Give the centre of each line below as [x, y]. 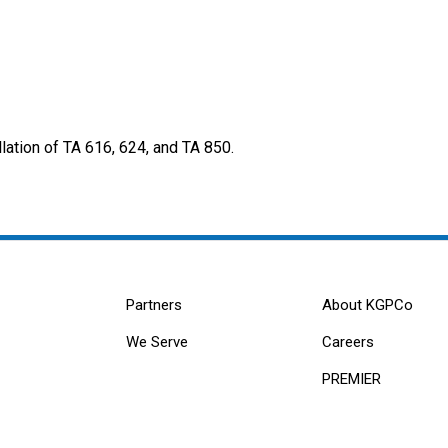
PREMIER [351, 379]
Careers [347, 342]
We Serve [157, 342]
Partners [154, 305]
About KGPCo [367, 305]
